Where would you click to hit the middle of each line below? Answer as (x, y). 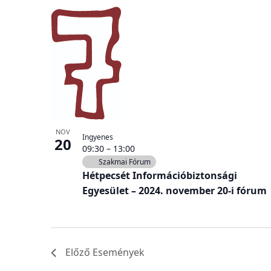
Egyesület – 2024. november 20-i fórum (175, 191)
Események (119, 253)
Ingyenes (98, 137)
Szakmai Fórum (125, 162)
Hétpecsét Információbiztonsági (160, 176)
